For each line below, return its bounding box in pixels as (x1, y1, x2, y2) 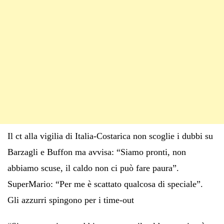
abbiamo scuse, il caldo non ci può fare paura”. (7, 162, 179, 173)
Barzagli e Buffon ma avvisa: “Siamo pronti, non (7, 146, 186, 157)
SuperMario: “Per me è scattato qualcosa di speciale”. (7, 178, 203, 189)
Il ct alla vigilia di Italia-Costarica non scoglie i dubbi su (7, 130, 213, 141)
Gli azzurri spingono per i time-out (7, 194, 134, 205)
